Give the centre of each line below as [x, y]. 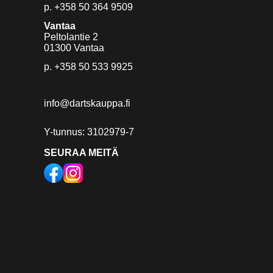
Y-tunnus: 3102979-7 [89, 132]
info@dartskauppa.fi [87, 104]
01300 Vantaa [74, 48]
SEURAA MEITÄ [81, 153]
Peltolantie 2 [71, 37]
